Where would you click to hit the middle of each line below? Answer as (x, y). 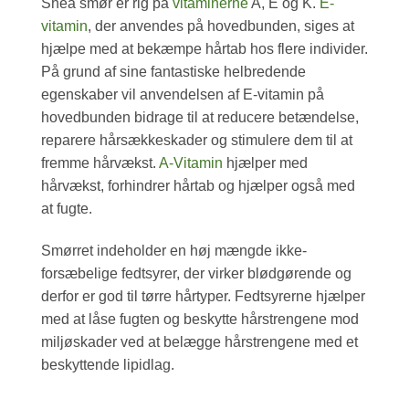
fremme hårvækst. (100, 163)
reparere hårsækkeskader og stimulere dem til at (197, 141)
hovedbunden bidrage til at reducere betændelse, (200, 118)
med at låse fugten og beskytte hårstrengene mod (200, 320)
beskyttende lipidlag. (108, 365)
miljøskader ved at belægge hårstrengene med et (199, 342)
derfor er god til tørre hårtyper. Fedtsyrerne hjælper (203, 297)
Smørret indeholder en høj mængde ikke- (174, 251)
